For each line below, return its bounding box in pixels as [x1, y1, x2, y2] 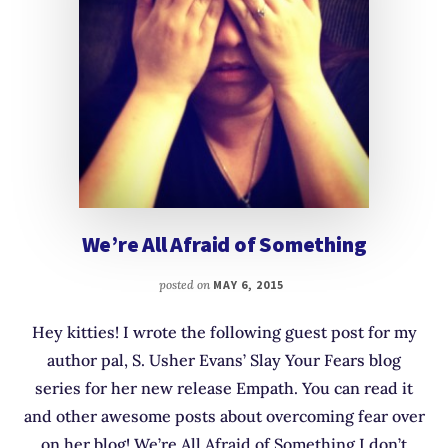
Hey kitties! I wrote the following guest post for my [31, 322, 417, 343]
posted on [159, 277, 214, 293]
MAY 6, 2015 [213, 277, 284, 293]
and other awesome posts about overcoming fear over [23, 406, 425, 427]
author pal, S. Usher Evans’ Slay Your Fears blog [47, 350, 401, 371]
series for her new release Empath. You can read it [35, 378, 413, 399]
